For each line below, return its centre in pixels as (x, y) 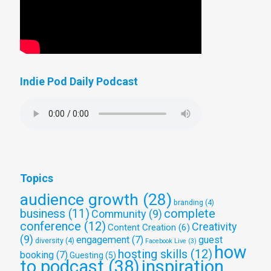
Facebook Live (166, 241)
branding (188, 203)
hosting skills (153, 254)
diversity (49, 241)
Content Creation (142, 228)
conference (51, 227)
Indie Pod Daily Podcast (79, 82)
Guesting (87, 256)
